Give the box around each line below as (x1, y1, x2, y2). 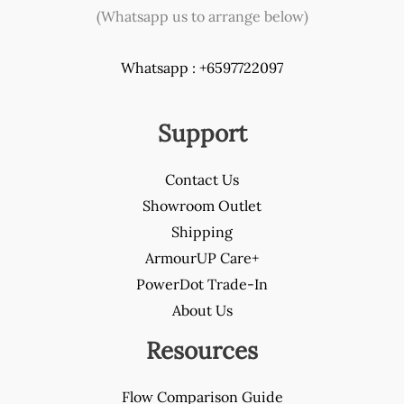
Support (157, 117, 247, 148)
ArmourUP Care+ (145, 248, 259, 267)
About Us (171, 300, 233, 319)
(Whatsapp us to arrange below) (96, 6, 308, 25)
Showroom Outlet (142, 196, 262, 215)
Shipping (171, 222, 233, 241)
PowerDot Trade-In (136, 274, 268, 293)
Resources (146, 335, 258, 365)
